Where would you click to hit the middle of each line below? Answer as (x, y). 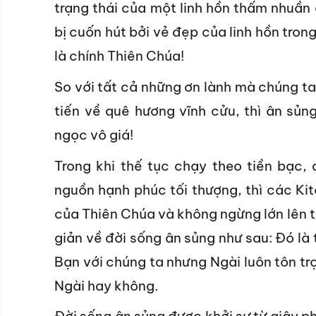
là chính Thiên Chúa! (119, 56)
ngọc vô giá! (94, 134)
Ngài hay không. (106, 285)
